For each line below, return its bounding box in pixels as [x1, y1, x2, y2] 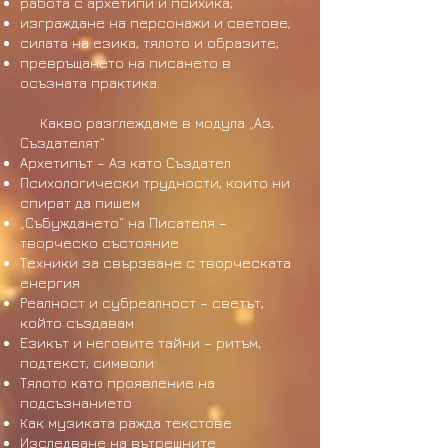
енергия [20, 274, 80, 291]
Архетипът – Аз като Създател [20, 154, 231, 171]
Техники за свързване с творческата [20, 254, 291, 271]
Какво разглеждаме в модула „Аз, [20, 114, 274, 131]
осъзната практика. [20, 74, 160, 91]
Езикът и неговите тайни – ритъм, [20, 334, 261, 351]
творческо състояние [20, 234, 179, 251]
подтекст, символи [20, 354, 154, 371]
